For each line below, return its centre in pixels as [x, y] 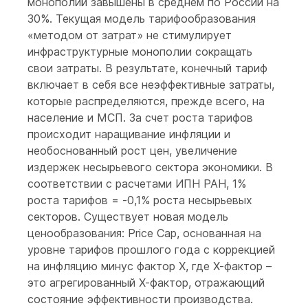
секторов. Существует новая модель [128, 217]
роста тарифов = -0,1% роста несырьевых [140, 200]
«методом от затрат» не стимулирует [130, 35]
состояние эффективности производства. [140, 299]
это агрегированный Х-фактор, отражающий [146, 283]
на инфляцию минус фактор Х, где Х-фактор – [150, 266]
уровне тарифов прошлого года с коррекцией [151, 250]
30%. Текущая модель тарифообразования [142, 19]
